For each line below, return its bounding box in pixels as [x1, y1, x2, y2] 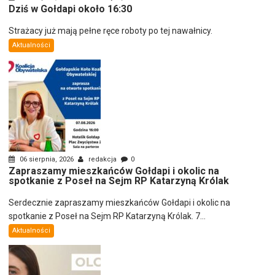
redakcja [87, 155, 119, 163]
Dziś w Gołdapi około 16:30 [9, 2, 133, 15]
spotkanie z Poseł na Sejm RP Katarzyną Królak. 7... [9, 211, 206, 221]
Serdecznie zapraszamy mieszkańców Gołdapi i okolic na [9, 197, 231, 207]
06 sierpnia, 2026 [18, 155, 76, 163]
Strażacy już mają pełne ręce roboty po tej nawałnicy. [9, 25, 213, 36]
